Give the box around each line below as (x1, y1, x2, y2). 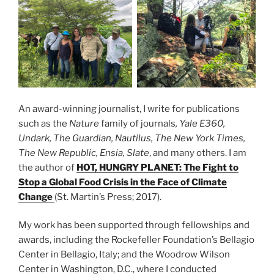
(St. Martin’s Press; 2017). (54, 191, 161, 202)
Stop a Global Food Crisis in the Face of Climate (18, 176, 227, 188)
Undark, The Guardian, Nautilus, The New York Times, (18, 132, 245, 144)
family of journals (101, 117, 176, 129)
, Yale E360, (176, 117, 225, 129)
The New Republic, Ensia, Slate (18, 147, 149, 158)
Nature (69, 117, 101, 129)
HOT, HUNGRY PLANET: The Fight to (76, 161, 239, 173)
